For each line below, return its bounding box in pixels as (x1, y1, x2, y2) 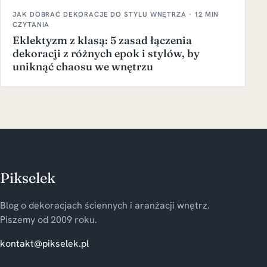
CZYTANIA (13, 20, 50, 29)
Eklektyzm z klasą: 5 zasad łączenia (13, 33, 192, 48)
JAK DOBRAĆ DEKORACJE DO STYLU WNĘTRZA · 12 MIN (13, 10, 219, 19)
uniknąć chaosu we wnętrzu (13, 60, 153, 74)
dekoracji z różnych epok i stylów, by (13, 46, 200, 61)
